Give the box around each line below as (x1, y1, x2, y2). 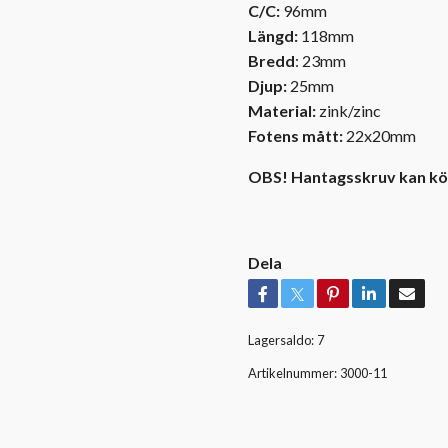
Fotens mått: (248, 125, 343, 145)
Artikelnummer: (248, 364, 337, 381)
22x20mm (343, 125, 416, 145)
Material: (248, 100, 316, 120)
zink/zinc (316, 100, 381, 120)
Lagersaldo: (248, 331, 314, 348)
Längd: (248, 25, 301, 45)
